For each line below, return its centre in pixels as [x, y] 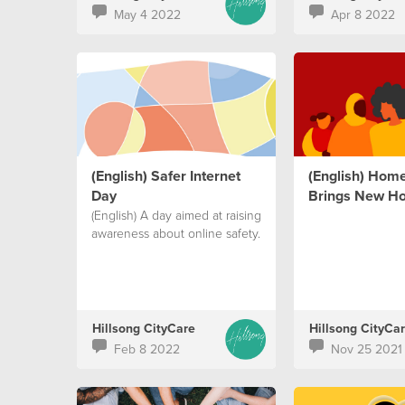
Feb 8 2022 [146, 349]
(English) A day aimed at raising [176, 215]
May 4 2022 [147, 14]
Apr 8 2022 [363, 14]
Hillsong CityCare [143, 328]
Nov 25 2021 [366, 349]
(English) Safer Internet [165, 176]
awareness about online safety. [175, 233]
